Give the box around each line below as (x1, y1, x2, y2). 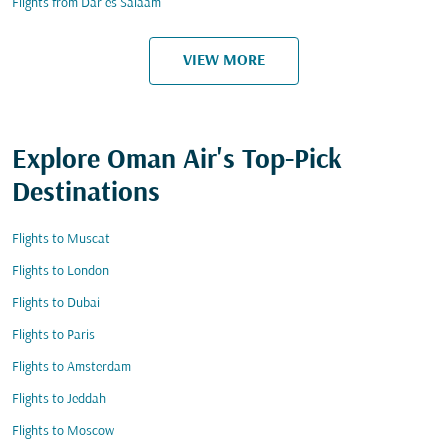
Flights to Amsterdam (12, 360, 131, 375)
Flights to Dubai (12, 296, 100, 311)
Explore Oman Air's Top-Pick (12, 146, 342, 176)
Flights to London (12, 264, 109, 279)
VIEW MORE (183, 52, 265, 69)
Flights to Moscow (12, 424, 114, 439)
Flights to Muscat (12, 232, 110, 247)
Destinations (12, 179, 160, 209)
